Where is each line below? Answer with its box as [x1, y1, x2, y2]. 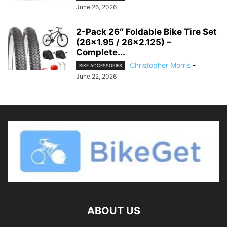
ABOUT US [87, 204, 140, 217]
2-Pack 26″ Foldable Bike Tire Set [76, 26, 217, 37]
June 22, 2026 [76, 72, 117, 80]
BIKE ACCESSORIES [79, 62, 122, 68]
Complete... [76, 47, 125, 57]
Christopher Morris [130, 60, 191, 69]
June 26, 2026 [76, 3, 117, 11]
